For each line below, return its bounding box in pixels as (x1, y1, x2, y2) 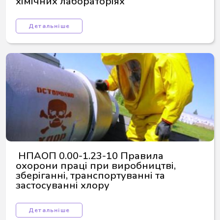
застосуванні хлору (16, 179, 110, 192)
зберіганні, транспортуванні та (16, 169, 167, 182)
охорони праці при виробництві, (16, 159, 178, 172)
